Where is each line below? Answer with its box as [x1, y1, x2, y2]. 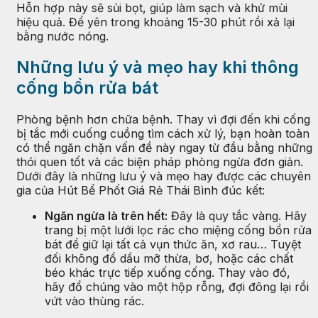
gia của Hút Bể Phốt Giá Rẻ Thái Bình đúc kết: [16, 183, 265, 198]
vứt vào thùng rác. [45, 294, 144, 309]
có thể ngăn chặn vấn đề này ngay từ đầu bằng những [16, 141, 312, 155]
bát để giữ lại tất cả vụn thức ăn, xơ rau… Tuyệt [45, 237, 301, 252]
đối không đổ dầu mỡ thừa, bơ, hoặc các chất [45, 251, 293, 266]
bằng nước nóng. [16, 28, 109, 43]
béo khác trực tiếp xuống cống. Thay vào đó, [45, 265, 290, 280]
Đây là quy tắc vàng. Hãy [168, 209, 307, 224]
